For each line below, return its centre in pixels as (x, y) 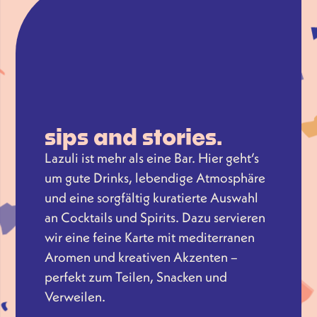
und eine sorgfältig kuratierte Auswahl (151, 197)
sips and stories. (133, 136)
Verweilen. (75, 296)
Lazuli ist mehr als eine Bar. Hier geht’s (151, 157)
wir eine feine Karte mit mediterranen (149, 237)
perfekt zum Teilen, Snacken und (136, 276)
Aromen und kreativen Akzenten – (141, 257)
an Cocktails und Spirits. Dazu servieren (155, 217)
